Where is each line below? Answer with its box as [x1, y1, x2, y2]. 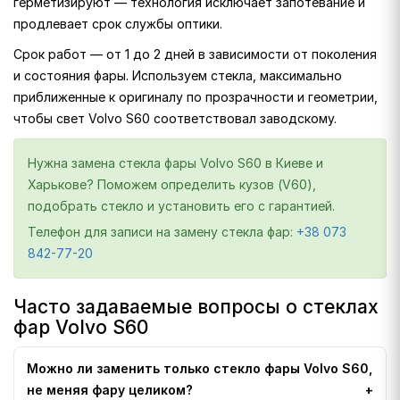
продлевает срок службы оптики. [13, 16, 222, 31]
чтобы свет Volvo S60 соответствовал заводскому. [13, 111, 337, 126]
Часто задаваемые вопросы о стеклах [13, 296, 379, 318]
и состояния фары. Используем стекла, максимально [13, 68, 342, 83]
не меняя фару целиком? [27, 382, 193, 397]
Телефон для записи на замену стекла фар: [28, 224, 296, 239]
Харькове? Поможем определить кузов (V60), [28, 177, 316, 192]
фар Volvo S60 [13, 316, 148, 338]
